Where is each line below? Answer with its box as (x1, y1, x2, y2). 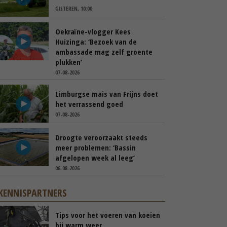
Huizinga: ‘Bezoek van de (55, 36, 137, 47)
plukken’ (55, 57, 82, 67)
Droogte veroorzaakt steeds (55, 132, 147, 142)
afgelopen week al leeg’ (55, 153, 135, 163)
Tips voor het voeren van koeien (55, 210, 160, 220)
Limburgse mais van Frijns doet (55, 89, 158, 99)
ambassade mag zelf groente (55, 47, 153, 57)
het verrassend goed (55, 99, 123, 109)
